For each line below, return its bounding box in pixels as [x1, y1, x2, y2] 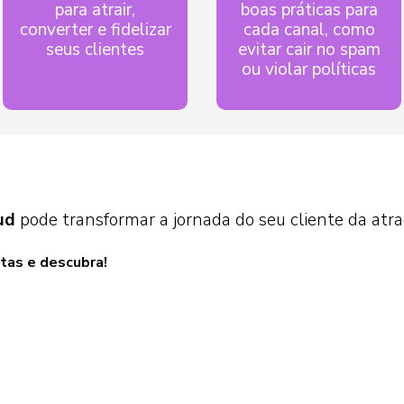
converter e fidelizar [19, 17, 171, 41]
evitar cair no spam [237, 37, 381, 61]
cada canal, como [243, 17, 375, 41]
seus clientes [46, 37, 144, 61]
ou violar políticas [242, 57, 376, 81]
